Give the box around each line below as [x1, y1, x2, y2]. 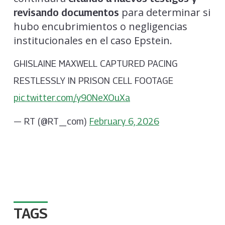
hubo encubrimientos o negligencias [13, 19, 187, 33]
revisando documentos [13, 6, 119, 19]
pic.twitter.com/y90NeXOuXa [13, 92, 130, 103]
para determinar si [119, 5, 210, 19]
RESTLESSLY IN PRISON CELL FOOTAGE [13, 75, 173, 86]
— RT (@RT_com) [13, 116, 89, 127]
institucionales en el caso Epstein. [13, 33, 172, 47]
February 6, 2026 [89, 116, 159, 127]
